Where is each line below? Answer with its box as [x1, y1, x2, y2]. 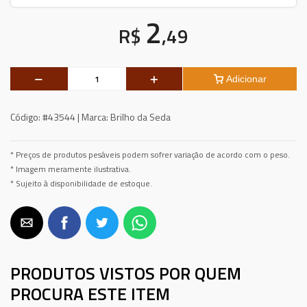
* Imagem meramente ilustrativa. [10, 163, 131, 175]
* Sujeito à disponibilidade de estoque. [10, 177, 152, 190]
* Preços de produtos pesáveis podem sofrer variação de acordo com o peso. [10, 149, 290, 161]
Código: [10, 110, 40, 124]
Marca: [82, 110, 108, 124]
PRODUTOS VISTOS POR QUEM [10, 260, 241, 286]
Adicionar [225, 73, 267, 84]
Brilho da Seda [108, 110, 171, 124]
